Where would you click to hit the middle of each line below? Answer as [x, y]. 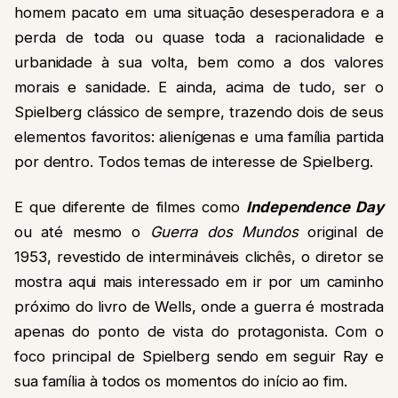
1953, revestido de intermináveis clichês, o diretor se [199, 256]
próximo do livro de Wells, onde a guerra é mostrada [199, 306]
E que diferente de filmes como [131, 207]
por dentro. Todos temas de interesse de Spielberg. [194, 162]
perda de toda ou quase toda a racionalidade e [199, 38]
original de [341, 231]
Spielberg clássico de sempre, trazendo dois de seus [199, 112]
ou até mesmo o [82, 231]
